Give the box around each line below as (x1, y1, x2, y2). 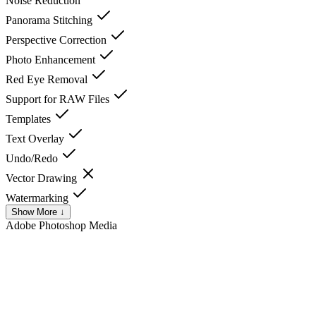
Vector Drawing (6, 171, 80, 184)
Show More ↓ (11, 206, 65, 217)
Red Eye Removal (6, 73, 90, 85)
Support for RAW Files (6, 92, 112, 105)
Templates (6, 112, 54, 125)
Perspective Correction (6, 33, 109, 46)
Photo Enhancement (6, 53, 98, 66)
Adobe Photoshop (6, 219, 86, 231)
